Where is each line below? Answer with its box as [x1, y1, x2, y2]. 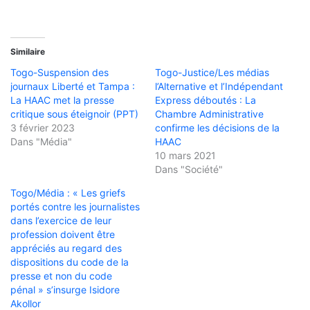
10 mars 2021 [155, 149, 216, 161]
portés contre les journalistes [10, 200, 140, 212]
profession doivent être [10, 228, 115, 240]
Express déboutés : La [155, 93, 256, 106]
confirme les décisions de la [155, 121, 280, 134]
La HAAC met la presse [10, 93, 114, 106]
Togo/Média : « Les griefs [10, 186, 125, 199]
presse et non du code [10, 269, 112, 282]
